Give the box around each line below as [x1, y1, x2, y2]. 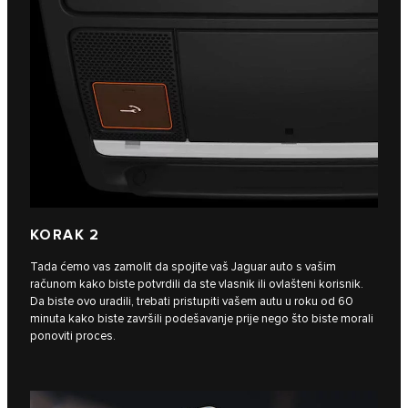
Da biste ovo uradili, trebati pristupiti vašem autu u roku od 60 [30, 294, 353, 310]
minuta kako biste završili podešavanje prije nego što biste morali [30, 311, 373, 327]
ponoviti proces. [30, 329, 116, 344]
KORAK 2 [30, 227, 100, 245]
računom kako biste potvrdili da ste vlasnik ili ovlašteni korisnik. [30, 277, 363, 292]
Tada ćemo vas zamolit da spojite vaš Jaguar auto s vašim [30, 260, 336, 275]
